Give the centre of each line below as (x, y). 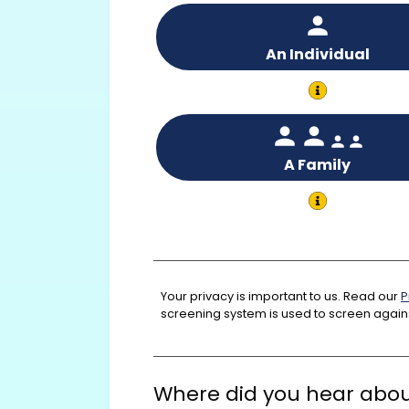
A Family (317, 165)
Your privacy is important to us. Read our (279, 296)
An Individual (317, 55)
